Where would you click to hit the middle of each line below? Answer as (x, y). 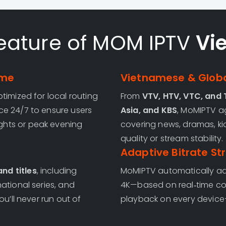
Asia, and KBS (149, 110)
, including (57, 171)
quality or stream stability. (172, 138)
